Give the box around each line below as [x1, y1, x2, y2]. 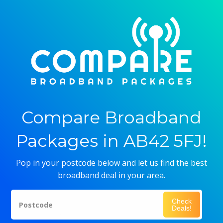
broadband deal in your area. [58, 170, 165, 181]
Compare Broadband [21, 107, 202, 128]
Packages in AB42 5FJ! [16, 130, 207, 151]
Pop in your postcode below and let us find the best [16, 157, 207, 168]
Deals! [171, 204, 192, 213]
